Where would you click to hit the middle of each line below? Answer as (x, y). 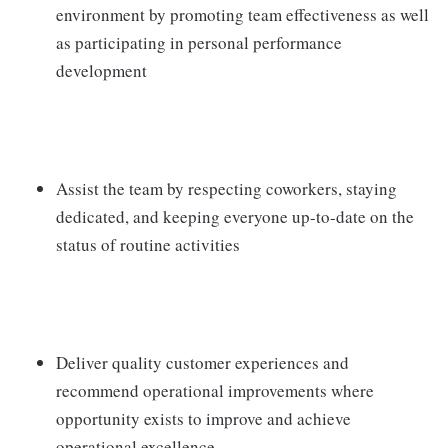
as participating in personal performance (199, 42)
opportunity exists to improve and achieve (203, 418)
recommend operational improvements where (215, 390)
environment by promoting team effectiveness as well (242, 14)
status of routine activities (148, 244)
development (101, 70)
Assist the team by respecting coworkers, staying (226, 188)
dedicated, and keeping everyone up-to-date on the (235, 216)
